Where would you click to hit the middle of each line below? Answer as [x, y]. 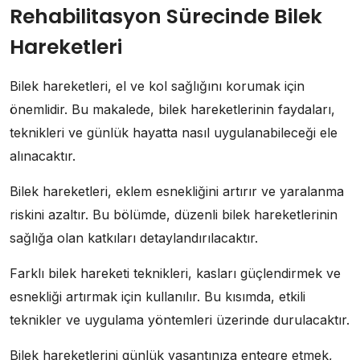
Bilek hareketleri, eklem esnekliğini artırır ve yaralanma [177, 191]
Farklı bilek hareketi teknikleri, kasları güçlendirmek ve [175, 273]
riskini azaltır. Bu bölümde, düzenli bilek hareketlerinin [174, 214]
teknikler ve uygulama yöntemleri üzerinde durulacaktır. [180, 319]
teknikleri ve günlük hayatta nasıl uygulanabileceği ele [174, 132]
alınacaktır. [43, 155]
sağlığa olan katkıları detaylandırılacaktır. [134, 237]
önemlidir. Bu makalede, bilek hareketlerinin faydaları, [172, 109]
